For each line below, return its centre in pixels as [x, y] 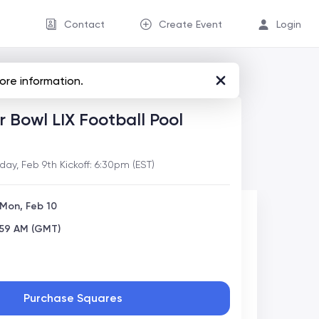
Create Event [190, 24]
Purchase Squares [73, 298]
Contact [84, 24]
